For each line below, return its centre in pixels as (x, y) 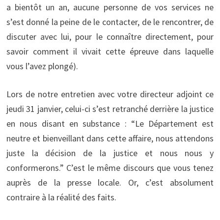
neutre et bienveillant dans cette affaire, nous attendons (110, 138)
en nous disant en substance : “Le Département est (110, 123)
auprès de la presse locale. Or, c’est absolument (110, 182)
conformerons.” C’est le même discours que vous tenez (110, 167)
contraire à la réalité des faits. (61, 197)
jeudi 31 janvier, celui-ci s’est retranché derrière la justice (110, 109)
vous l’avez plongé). (42, 66)
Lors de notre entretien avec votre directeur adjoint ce (110, 94)
